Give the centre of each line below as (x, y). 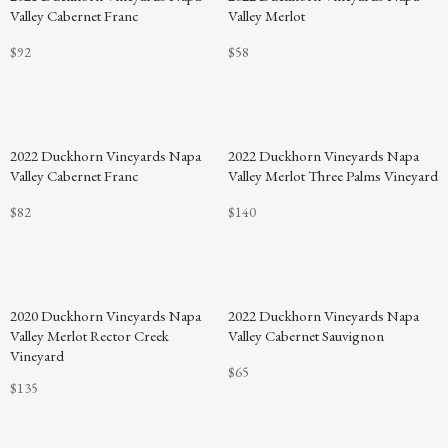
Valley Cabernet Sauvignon (306, 335)
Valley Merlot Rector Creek (89, 335)
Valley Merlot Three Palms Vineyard (333, 175)
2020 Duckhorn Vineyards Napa (105, 315)
